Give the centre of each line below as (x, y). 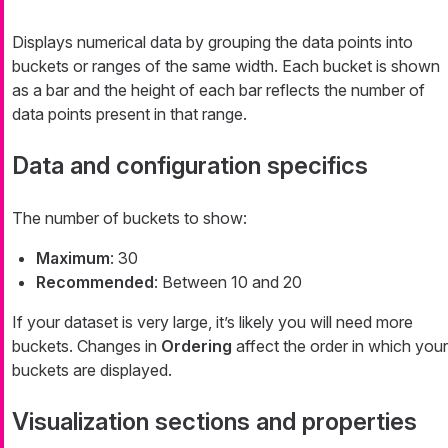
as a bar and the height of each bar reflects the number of (218, 89)
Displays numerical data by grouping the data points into (212, 41)
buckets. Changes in (86, 345)
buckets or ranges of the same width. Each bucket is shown (226, 65)
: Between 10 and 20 (228, 281)
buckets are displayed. (92, 369)
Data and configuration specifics (190, 165)
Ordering (196, 345)
